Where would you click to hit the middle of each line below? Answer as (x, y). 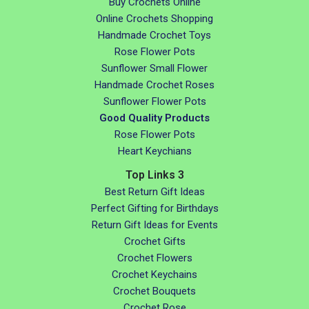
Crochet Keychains (154, 275)
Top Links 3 (154, 175)
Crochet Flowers (154, 258)
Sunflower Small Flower (154, 68)
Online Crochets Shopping (154, 19)
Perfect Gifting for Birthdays (154, 208)
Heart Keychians (154, 151)
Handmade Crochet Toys (154, 35)
